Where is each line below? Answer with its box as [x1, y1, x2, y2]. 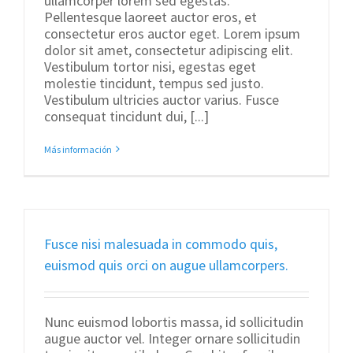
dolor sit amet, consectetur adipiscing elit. [44, 40, 293, 59]
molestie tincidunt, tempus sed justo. [44, 73, 264, 92]
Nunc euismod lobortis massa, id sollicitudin [44, 312, 303, 331]
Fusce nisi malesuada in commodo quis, [44, 234, 277, 253]
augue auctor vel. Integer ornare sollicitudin [44, 329, 300, 347]
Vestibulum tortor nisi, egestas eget [44, 57, 256, 76]
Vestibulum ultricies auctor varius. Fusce [44, 90, 279, 109]
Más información [44, 143, 112, 155]
